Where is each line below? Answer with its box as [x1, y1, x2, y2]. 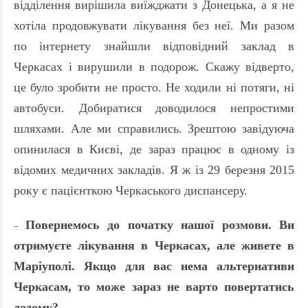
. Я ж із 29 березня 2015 [162, 163, 294, 177]
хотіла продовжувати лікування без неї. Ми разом [14, 19, 294, 33]
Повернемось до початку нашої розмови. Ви [25, 218, 294, 232]
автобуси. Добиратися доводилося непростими [14, 101, 294, 115]
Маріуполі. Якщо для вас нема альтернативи [14, 259, 294, 274]
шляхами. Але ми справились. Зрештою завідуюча [14, 122, 294, 136]
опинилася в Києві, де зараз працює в [14, 142, 241, 157]
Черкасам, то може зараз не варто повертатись [14, 280, 294, 294]
